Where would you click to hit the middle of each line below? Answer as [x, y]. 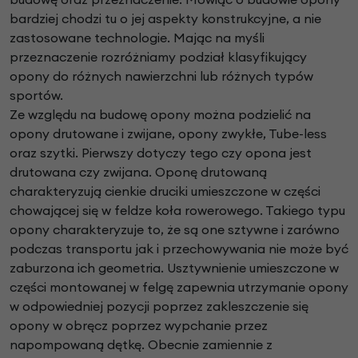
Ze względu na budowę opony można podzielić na [160, 115]
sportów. [36, 95]
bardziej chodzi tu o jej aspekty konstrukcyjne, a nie [165, 19]
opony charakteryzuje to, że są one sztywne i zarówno [175, 230]
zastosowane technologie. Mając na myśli [137, 38]
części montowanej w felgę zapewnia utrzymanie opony [179, 287]
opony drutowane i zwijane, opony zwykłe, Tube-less [168, 134]
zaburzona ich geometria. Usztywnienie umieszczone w [174, 268]
